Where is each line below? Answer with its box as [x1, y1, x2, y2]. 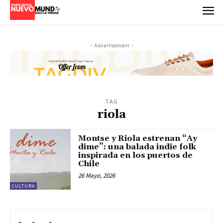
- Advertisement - [90, 42, 133, 48]
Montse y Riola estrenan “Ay [78, 133, 198, 144]
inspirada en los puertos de [78, 150, 193, 161]
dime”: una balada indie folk [78, 142, 197, 152]
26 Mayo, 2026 [78, 171, 115, 180]
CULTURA [12, 183, 35, 190]
